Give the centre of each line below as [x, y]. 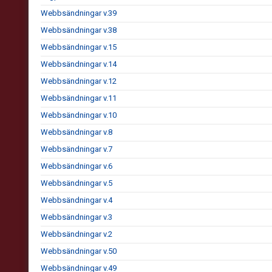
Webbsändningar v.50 [79, 251]
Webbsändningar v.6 [76, 166]
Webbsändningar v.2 [76, 234]
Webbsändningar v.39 [79, 13]
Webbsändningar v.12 [79, 81]
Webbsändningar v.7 [76, 149]
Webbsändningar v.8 [76, 132]
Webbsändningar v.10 [79, 115]
